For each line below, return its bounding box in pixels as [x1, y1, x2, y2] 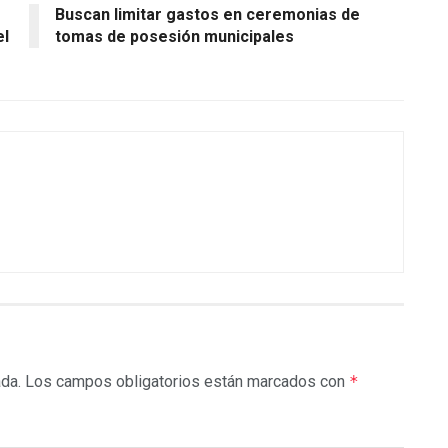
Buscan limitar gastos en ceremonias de [55, 5, 360, 25]
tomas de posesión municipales [55, 27, 294, 47]
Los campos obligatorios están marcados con [25, 372, 349, 392]
